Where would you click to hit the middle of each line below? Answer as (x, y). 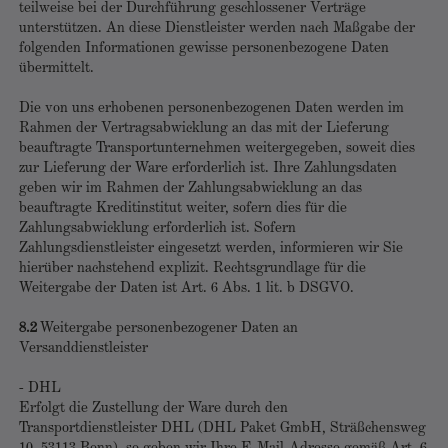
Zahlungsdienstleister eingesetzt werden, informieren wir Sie (211, 248)
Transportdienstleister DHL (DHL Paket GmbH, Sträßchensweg (222, 428)
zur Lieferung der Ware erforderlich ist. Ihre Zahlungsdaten (208, 168)
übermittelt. (56, 68)
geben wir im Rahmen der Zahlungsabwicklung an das (190, 188)
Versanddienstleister (83, 348)
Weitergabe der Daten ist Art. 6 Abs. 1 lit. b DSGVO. (186, 288)
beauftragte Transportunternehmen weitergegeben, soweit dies (217, 148)
